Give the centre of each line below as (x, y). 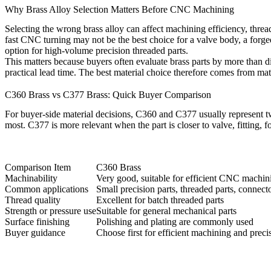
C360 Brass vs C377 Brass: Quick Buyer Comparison (108, 95)
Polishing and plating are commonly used (175, 222)
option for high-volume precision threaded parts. (96, 51)
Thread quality (33, 200)
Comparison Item (38, 168)
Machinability (31, 178)
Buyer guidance (35, 233)
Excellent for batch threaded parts (160, 200)
